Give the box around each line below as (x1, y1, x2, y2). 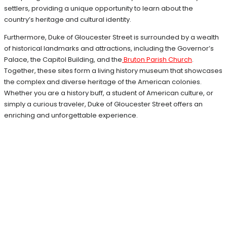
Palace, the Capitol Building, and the (4, 54, 122, 64)
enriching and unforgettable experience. (4, 110, 138, 120)
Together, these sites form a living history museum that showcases (4, 65, 222, 75)
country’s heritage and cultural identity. (4, 14, 131, 24)
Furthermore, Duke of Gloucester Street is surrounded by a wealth (4, 32, 219, 42)
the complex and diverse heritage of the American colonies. (4, 77, 202, 87)
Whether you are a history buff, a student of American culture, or (4, 88, 213, 98)
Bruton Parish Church (122, 54, 192, 64)
